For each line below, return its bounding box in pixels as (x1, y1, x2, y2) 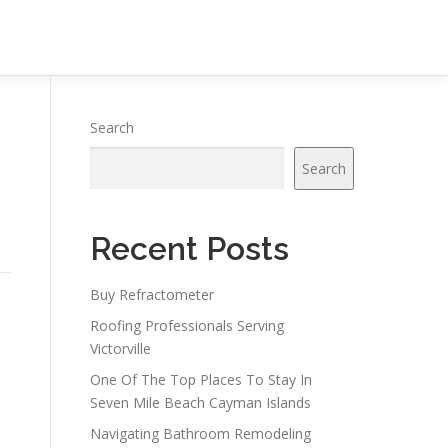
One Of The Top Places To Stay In (90, 370, 312, 389)
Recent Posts (90, 230, 289, 267)
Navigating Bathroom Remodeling (90, 424, 311, 443)
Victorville (90, 339, 151, 358)
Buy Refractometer (90, 285, 214, 304)
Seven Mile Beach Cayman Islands (90, 393, 311, 412)
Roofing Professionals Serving (90, 316, 284, 335)
